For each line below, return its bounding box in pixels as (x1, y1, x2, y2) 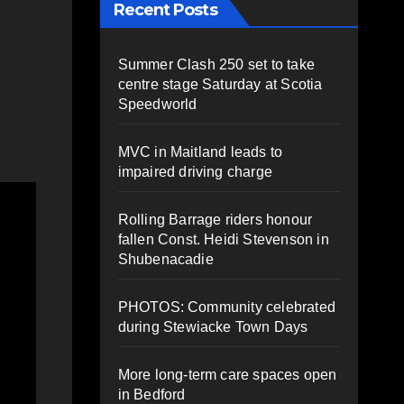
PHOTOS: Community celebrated (117, 298, 336, 315)
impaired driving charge (117, 163, 273, 179)
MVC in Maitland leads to (117, 143, 283, 160)
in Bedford (117, 386, 186, 402)
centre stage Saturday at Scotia (117, 76, 323, 92)
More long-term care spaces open (117, 366, 337, 382)
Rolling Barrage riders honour (117, 211, 313, 227)
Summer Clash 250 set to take (117, 56, 316, 72)
